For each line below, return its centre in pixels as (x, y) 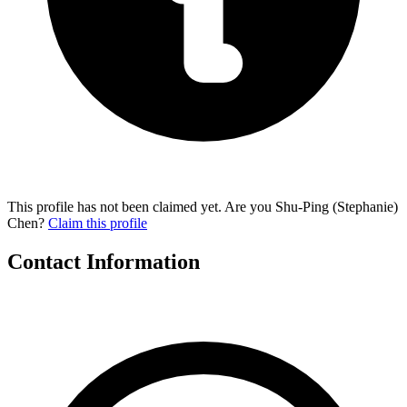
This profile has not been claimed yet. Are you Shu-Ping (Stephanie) (203, 206)
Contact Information (104, 261)
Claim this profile (98, 223)
